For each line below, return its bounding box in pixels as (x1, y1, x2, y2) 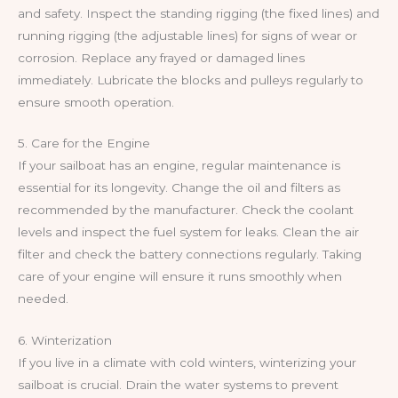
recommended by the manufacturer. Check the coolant (18, 203, 354, 218)
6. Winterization (18, 333, 112, 348)
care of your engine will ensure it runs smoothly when (18, 269, 342, 284)
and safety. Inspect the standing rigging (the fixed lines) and (18, 5, 379, 20)
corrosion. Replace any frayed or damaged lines (18, 50, 305, 65)
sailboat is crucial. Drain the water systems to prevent (18, 378, 338, 393)
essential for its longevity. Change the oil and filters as (18, 180, 340, 195)
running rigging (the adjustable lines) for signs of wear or (18, 28, 357, 43)
